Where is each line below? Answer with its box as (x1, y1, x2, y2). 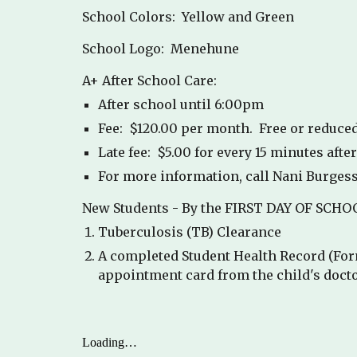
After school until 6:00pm (97, 96, 264, 112)
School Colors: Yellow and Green (81, 9, 294, 25)
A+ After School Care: (81, 73, 217, 88)
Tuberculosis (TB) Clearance (97, 224, 281, 240)
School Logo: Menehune (81, 41, 239, 57)
